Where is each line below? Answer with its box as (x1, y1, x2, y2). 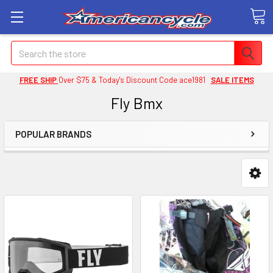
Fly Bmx (110, 94, 163, 112)
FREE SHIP (19, 75, 58, 85)
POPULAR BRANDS (15, 129, 91, 140)
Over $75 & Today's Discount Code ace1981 (58, 75, 211, 85)
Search (11, 42, 39, 54)
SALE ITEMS (210, 75, 254, 85)
